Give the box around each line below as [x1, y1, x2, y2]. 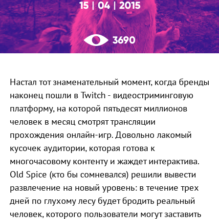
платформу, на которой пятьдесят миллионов [10, 102, 187, 114]
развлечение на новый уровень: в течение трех [10, 181, 199, 193]
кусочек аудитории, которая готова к [10, 142, 155, 153]
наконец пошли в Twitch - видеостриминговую [10, 89, 193, 101]
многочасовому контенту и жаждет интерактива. [10, 155, 199, 167]
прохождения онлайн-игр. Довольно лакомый [10, 129, 192, 140]
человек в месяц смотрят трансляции [10, 115, 155, 127]
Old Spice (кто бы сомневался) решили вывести [10, 168, 196, 180]
